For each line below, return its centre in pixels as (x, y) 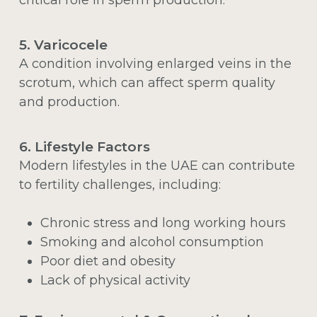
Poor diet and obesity (108, 261)
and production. (69, 102)
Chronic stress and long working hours (163, 223)
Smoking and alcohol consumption (152, 242)
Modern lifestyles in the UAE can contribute (157, 165)
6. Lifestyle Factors (84, 146)
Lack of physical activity (115, 280)
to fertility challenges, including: (120, 184)
